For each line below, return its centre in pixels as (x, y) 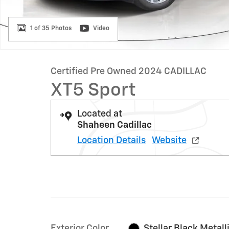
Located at (100, 114)
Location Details (111, 141)
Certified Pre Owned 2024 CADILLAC (129, 72)
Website (169, 141)
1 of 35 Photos (51, 28)
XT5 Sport (93, 90)
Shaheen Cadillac (114, 125)
